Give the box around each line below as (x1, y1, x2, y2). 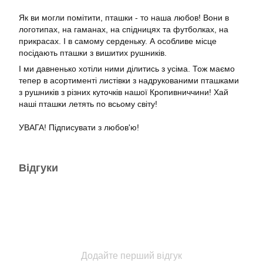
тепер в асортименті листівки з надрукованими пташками (19, 76, 239, 85)
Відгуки (19, 162, 58, 174)
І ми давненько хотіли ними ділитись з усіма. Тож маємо (19, 64, 235, 73)
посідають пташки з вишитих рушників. (19, 48, 169, 58)
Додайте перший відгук (81, 251, 182, 261)
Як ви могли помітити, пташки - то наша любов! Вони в (19, 13, 229, 22)
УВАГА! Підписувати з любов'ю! (19, 123, 139, 132)
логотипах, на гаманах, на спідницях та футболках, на (19, 25, 228, 34)
